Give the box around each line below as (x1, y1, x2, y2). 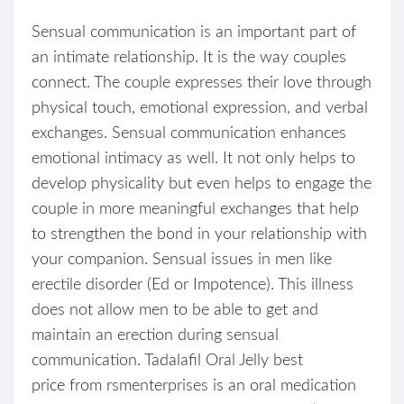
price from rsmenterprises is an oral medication (32, 378, 356, 394)
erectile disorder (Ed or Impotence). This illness (32, 277, 353, 293)
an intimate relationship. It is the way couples (32, 50, 346, 66)
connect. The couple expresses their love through (32, 75, 372, 91)
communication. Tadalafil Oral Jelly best (32, 353, 303, 369)
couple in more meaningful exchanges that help (32, 201, 359, 217)
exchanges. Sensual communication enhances (32, 125, 346, 142)
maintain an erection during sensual (32, 327, 279, 344)
